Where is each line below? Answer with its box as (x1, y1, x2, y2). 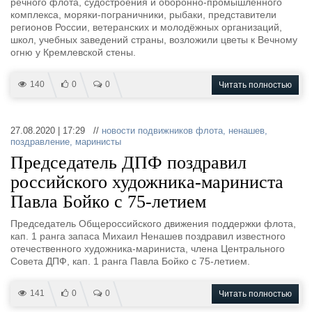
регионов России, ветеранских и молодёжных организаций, (10, 22, 282, 33)
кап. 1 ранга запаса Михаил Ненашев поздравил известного (10, 231, 286, 242)
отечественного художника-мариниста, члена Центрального (10, 243, 285, 254)
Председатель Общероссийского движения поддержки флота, (10, 218, 296, 229)
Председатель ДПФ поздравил (10, 153, 247, 173)
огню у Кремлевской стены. (10, 47, 136, 58)
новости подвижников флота (102, 125, 223, 136)
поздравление (10, 136, 70, 147)
